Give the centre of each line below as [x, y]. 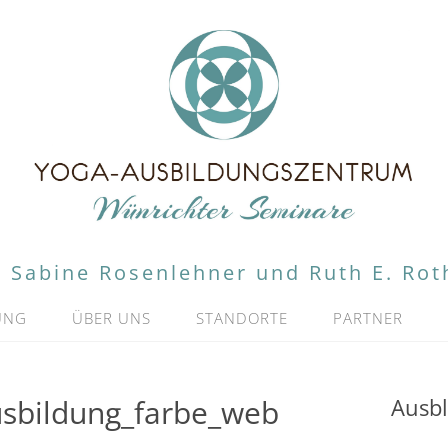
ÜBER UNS [111, 318]
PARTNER [368, 318]
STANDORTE [242, 318]
